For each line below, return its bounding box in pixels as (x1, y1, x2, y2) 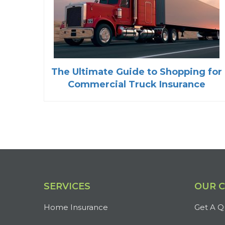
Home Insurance (44, 202, 108, 212)
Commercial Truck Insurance (68, 79, 205, 90)
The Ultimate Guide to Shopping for (51, 66, 222, 78)
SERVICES (44, 181, 90, 192)
